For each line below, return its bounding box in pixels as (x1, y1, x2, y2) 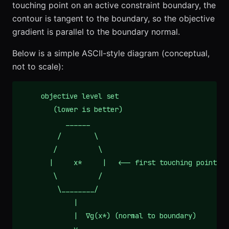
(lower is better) (20, 105, 123, 114)
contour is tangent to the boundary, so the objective (12, 13, 215, 24)
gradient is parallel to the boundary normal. (12, 27, 180, 37)
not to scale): (12, 61, 63, 72)
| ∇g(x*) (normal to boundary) (20, 211, 196, 221)
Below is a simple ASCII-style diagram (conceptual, (12, 48, 210, 59)
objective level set (20, 91, 119, 101)
